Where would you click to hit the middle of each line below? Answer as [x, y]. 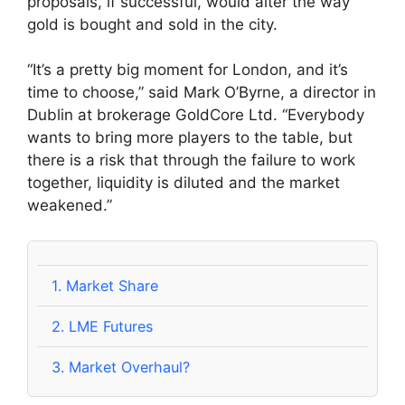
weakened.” [70, 206]
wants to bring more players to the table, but [190, 138]
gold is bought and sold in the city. [152, 24]
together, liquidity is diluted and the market [184, 183]
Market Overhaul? [127, 367]
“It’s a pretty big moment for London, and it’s [188, 70]
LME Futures [132, 326]
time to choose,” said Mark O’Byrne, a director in [202, 93]
